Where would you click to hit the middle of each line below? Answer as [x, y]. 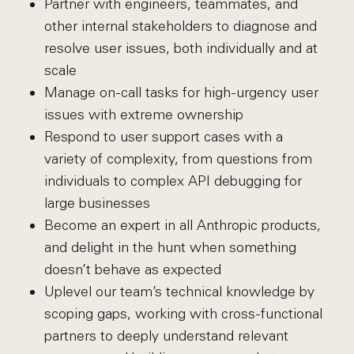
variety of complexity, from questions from [178, 159]
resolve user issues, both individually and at [181, 48]
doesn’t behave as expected [132, 269]
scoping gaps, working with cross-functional [183, 314]
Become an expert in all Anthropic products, [182, 225]
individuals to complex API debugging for [173, 181]
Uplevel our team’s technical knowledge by [179, 292]
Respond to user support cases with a [163, 137]
